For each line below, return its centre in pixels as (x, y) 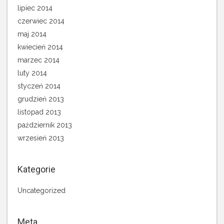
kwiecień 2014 (40, 47)
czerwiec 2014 (41, 21)
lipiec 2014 (35, 8)
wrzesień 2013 (41, 138)
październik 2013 (45, 125)
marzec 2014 (38, 60)
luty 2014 (32, 73)
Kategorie (36, 169)
